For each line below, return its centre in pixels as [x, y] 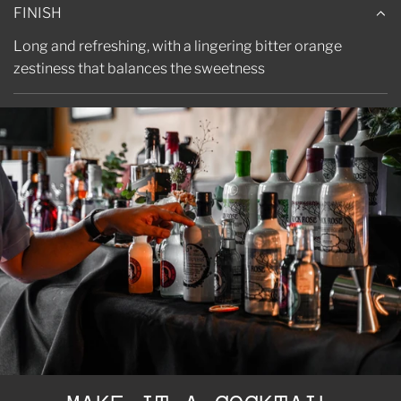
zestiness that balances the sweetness [139, 69]
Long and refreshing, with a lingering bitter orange [178, 47]
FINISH [38, 13]
